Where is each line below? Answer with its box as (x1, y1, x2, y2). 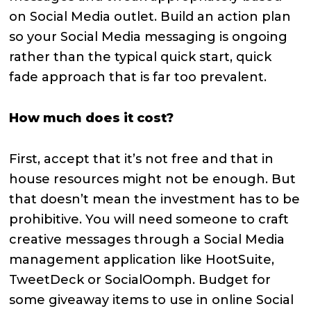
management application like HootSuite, (9, 251, 275, 267)
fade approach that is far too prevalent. (9, 69, 267, 85)
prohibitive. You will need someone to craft (9, 211, 289, 227)
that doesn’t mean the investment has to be (9, 191, 301, 207)
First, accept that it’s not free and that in (9, 151, 274, 167)
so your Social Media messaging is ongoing (9, 28, 288, 44)
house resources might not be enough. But (9, 171, 296, 187)
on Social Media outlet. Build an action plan (9, 8, 292, 24)
